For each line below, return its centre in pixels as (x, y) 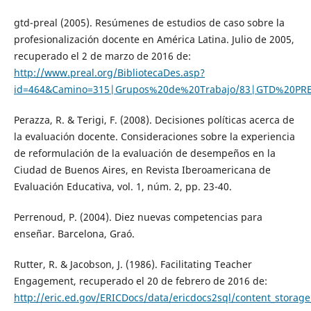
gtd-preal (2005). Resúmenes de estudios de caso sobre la (149, 23)
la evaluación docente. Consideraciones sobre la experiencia (154, 137)
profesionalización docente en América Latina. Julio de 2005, (154, 40)
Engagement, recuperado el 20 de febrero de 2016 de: (140, 281)
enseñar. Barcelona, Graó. (74, 234)
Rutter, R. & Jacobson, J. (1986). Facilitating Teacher (133, 264)
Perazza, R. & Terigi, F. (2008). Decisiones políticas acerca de (154, 120)
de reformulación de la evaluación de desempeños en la (144, 153)
